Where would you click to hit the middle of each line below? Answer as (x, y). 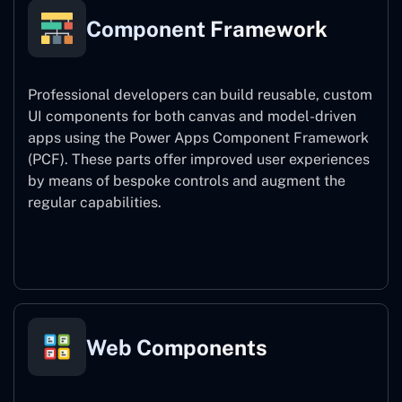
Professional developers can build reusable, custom (200, 95)
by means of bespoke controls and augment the (187, 181)
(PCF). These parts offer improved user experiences (199, 160)
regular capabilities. (95, 203)
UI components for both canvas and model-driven (192, 117)
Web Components (177, 347)
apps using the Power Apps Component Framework (198, 138)
